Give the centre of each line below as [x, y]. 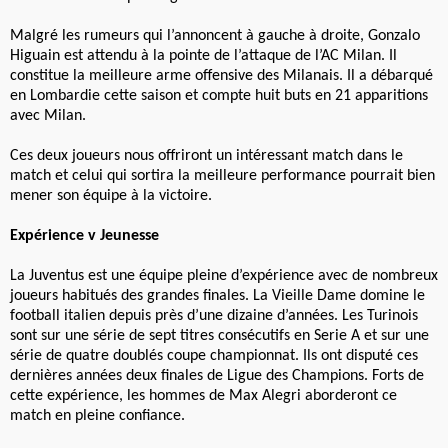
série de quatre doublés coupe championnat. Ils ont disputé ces [214, 356]
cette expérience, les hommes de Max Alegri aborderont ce [203, 396]
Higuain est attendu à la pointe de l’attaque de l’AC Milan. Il [203, 56]
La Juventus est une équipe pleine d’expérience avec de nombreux [224, 276]
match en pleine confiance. [97, 416]
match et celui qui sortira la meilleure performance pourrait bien [222, 176]
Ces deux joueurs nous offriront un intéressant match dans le [206, 156]
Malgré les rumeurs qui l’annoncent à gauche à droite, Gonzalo [215, 36]
